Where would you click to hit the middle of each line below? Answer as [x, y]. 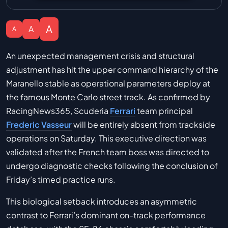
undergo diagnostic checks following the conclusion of [112, 166]
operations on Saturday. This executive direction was [106, 138]
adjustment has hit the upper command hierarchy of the [112, 70]
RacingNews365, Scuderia [58, 111]
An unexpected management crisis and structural [100, 56]
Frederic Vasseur [39, 125]
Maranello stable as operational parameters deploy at [108, 83]
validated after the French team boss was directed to [108, 152]
